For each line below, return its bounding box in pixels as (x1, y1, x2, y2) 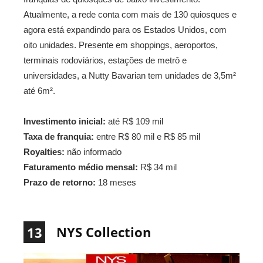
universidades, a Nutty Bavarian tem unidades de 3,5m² (23, 70, 236, 81)
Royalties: (23, 147, 65, 157)
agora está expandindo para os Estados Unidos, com (23, 25, 227, 35)
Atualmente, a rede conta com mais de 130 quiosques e (23, 9, 237, 20)
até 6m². (23, 86, 55, 96)
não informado (65, 147, 122, 157)
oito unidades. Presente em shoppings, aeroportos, (23, 40, 218, 50)
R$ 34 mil (138, 162, 177, 173)
